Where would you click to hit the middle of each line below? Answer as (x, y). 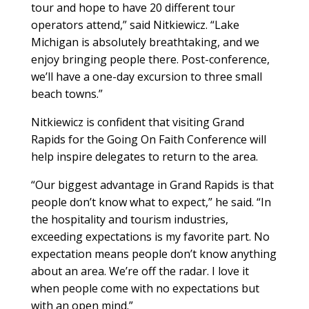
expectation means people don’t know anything (153, 254)
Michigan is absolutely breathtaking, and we (145, 42)
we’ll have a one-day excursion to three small (146, 77)
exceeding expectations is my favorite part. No (150, 237)
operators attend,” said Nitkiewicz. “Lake (135, 25)
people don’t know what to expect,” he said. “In (151, 202)
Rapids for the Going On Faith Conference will (148, 140)
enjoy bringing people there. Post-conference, (150, 60)
